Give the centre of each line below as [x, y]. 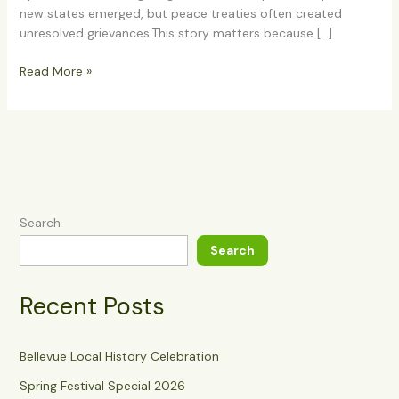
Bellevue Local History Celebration [119, 356]
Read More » [55, 72]
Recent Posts [92, 305]
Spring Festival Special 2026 [102, 385]
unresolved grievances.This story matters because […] [175, 33]
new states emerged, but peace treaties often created [180, 14]
